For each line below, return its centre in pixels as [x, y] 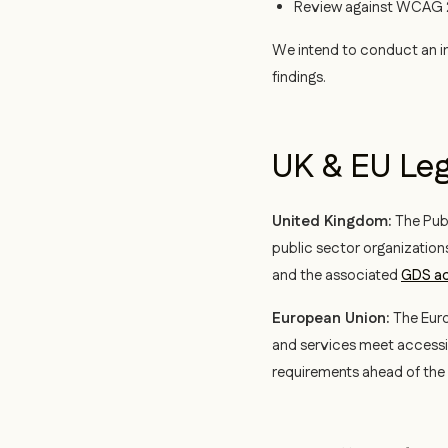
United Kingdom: [332, 221]
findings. [299, 77]
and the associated [336, 275]
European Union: [331, 318]
